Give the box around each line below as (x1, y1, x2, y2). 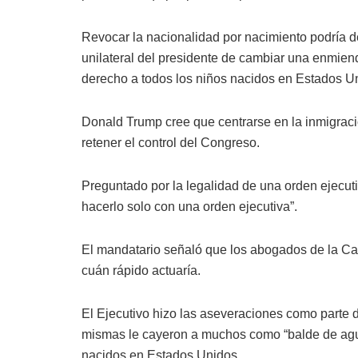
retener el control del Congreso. (82, 136, 260, 150)
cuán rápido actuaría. (82, 264, 201, 278)
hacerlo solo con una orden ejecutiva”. (82, 200, 297, 214)
